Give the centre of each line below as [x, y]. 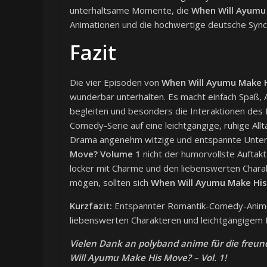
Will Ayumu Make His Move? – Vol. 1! [148, 258]
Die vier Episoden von [116, 83]
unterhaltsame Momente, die [131, 10]
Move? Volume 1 [105, 154]
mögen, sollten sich [110, 183]
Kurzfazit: [91, 206]
